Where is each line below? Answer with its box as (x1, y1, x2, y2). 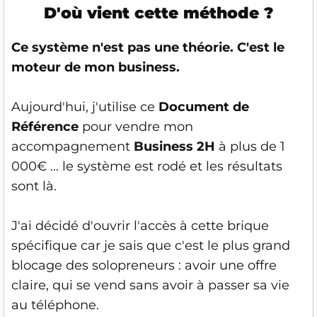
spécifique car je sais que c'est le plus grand (11, 237, 290, 253)
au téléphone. (11, 296, 99, 313)
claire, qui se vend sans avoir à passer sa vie (11, 277, 289, 293)
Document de (158, 98, 249, 115)
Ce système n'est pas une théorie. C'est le (11, 39, 284, 55)
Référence (11, 118, 79, 134)
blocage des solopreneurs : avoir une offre (11, 257, 277, 273)
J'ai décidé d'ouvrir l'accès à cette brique (11, 217, 269, 234)
